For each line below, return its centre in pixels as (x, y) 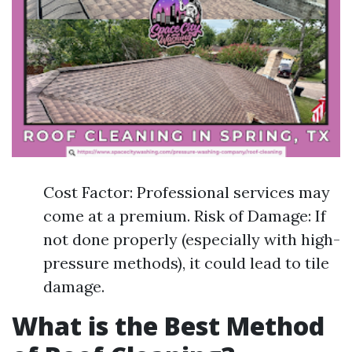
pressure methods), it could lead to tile (186, 263)
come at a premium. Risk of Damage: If (185, 216)
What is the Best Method (168, 326)
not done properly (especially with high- (192, 239)
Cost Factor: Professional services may (187, 192)
